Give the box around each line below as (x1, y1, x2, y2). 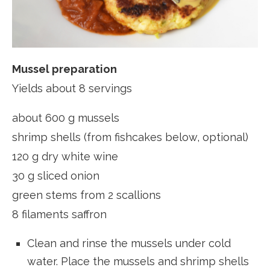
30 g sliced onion (12, 169, 99, 182)
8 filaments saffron (12, 207, 107, 221)
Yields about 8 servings (12, 81, 132, 95)
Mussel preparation (12, 62, 117, 75)
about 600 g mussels (12, 111, 119, 124)
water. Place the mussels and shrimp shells (27, 254, 249, 268)
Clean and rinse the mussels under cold (27, 236, 231, 250)
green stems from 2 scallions (12, 188, 161, 201)
